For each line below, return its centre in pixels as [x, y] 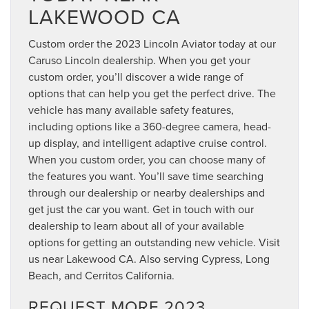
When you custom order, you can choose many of [147, 159]
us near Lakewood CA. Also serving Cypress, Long [149, 258]
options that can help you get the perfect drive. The [152, 93]
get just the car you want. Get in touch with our [141, 209]
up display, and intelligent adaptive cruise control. [148, 142]
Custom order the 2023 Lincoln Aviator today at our [152, 43]
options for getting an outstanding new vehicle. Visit [154, 242]
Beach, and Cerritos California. [101, 275]
